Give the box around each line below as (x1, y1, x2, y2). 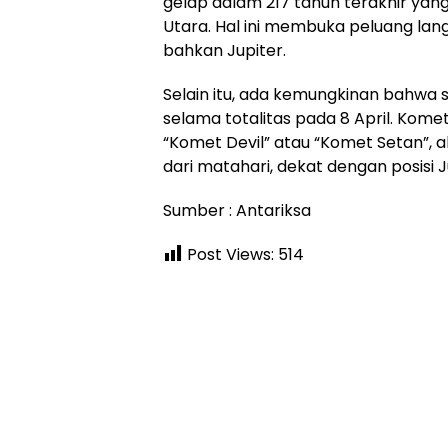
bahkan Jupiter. (163, 38, 286, 62)
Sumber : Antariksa (163, 198, 311, 222)
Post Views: (187, 242, 274, 266)
